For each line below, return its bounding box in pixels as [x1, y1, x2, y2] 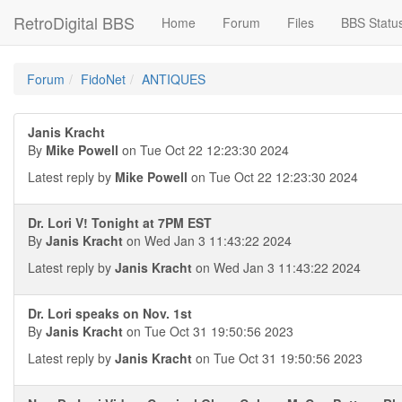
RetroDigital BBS [13, 11, 135, 34]
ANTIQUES [142, 70, 205, 88]
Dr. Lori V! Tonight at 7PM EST [28, 214, 212, 232]
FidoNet [81, 70, 126, 88]
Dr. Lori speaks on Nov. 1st [28, 304, 192, 322]
